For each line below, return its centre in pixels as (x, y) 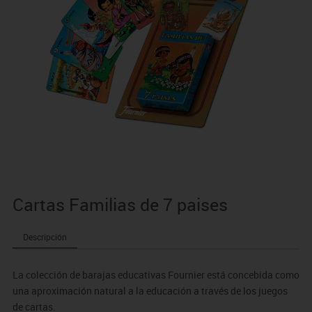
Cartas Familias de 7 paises (120, 205)
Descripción (45, 237)
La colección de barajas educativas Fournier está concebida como (156, 275)
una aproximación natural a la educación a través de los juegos (150, 291)
